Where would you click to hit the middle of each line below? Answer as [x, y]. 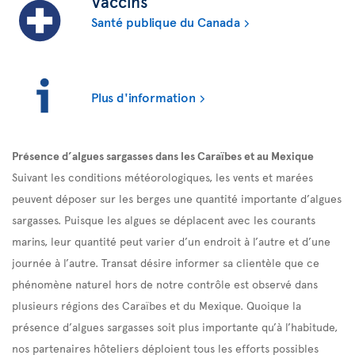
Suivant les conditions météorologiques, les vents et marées [162, 176]
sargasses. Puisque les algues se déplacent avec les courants [164, 219]
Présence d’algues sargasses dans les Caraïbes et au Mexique [163, 155]
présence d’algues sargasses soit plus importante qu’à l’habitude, [175, 326]
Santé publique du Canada [166, 21]
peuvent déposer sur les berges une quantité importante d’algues [177, 198]
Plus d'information [143, 96]
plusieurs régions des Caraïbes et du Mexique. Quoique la [157, 305]
